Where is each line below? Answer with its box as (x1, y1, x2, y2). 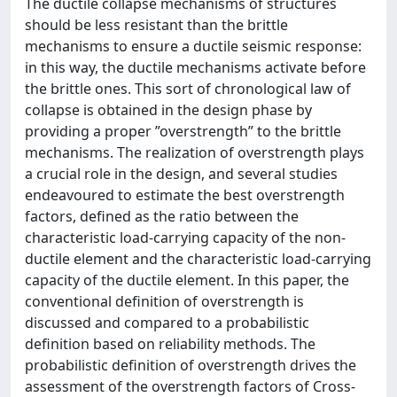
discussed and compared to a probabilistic (25, 312, 309, 332)
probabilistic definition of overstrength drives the (25, 354, 356, 375)
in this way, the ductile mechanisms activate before (25, 57, 366, 77)
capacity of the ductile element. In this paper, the (25, 269, 349, 290)
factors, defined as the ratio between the (25, 206, 299, 226)
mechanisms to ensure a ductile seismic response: (25, 35, 362, 56)
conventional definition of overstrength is (25, 291, 304, 311)
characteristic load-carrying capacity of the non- (25, 227, 346, 247)
